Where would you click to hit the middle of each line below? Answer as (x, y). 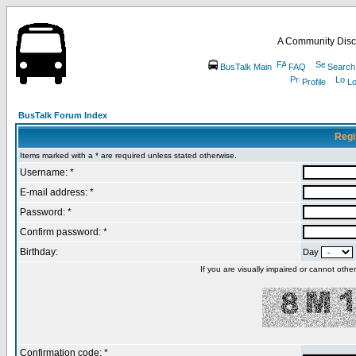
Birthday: (39, 252)
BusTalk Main (246, 67)
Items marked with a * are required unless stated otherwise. (128, 155)
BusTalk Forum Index (63, 115)
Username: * (47, 172)
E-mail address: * (57, 192)
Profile (314, 82)
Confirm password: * (64, 232)
